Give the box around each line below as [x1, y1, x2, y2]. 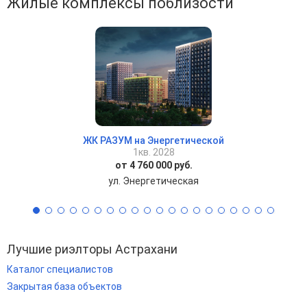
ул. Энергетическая [108, 175, 199, 186]
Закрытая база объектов [7, 281, 122, 293]
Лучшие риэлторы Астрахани [7, 242, 177, 256]
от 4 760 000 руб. [114, 160, 193, 171]
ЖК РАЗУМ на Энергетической [83, 135, 224, 146]
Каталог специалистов [7, 264, 113, 275]
